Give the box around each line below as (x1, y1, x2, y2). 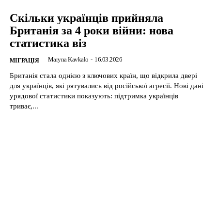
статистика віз (10, 36, 87, 49)
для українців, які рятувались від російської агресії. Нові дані (10, 81, 203, 90)
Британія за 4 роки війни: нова (10, 24, 173, 37)
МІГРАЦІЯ (10, 57, 39, 64)
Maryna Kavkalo (47, 55, 89, 63)
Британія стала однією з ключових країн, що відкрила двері (10, 71, 197, 79)
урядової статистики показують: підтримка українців (10, 92, 178, 100)
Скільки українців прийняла (10, 11, 163, 24)
